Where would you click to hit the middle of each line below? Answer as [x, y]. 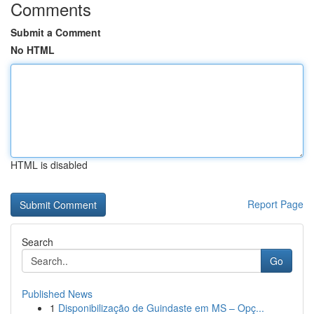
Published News [57, 294]
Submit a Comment [56, 32]
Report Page [275, 204]
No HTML [33, 50]
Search [37, 242]
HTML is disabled [49, 165]
